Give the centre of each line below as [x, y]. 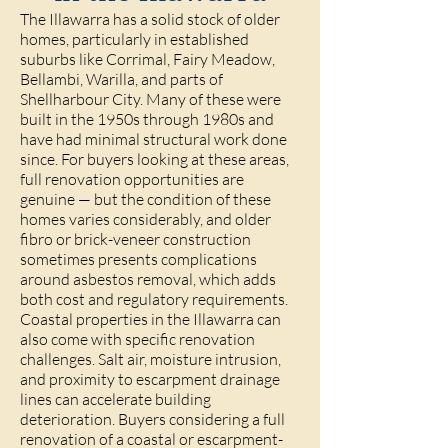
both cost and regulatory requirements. [154, 299]
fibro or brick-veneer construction [135, 239]
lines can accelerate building [115, 399]
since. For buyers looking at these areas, [154, 159]
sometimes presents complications [138, 259]
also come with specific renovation [137, 339]
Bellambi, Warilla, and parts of [121, 79]
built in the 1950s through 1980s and [147, 119]
